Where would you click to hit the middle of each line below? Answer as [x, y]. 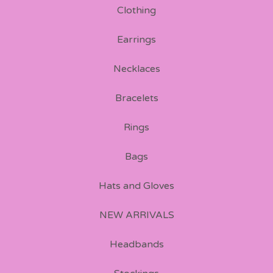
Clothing [136, 10]
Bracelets [136, 98]
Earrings [136, 40]
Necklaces [136, 69]
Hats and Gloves [136, 186]
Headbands [136, 244]
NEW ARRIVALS [136, 215]
